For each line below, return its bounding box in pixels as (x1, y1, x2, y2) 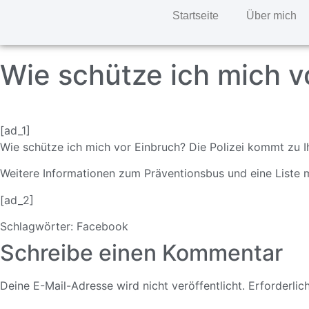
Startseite (172, 10, 219, 21)
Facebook (77, 219, 128, 234)
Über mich (246, 10, 297, 21)
